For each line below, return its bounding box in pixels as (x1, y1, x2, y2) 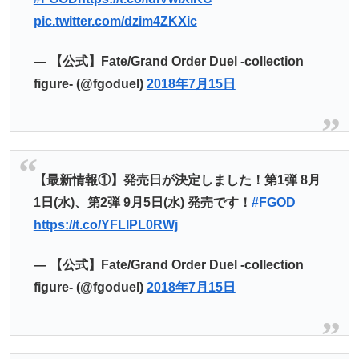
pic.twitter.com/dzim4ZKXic (33, 14, 197, 28)
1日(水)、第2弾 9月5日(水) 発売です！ (33, 195, 252, 209)
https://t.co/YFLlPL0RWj (33, 217, 178, 232)
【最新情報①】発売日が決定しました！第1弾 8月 (33, 172, 321, 187)
